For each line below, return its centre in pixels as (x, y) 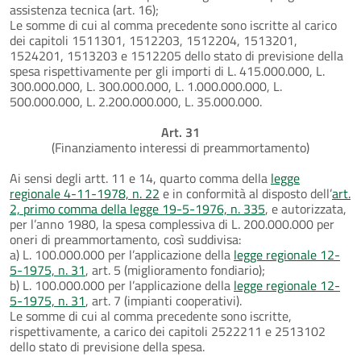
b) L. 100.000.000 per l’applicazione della (122, 285)
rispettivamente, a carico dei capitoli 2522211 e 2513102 (168, 331)
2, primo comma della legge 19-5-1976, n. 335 (137, 208)
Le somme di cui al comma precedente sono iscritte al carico (173, 25)
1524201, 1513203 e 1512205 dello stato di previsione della (176, 55)
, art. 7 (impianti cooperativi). (164, 300)
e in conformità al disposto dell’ (246, 193)
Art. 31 (180, 132)
